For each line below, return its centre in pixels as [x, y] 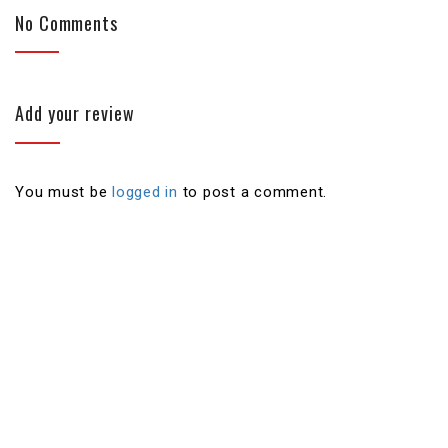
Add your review [75, 113]
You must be [63, 192]
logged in [145, 192]
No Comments [66, 23]
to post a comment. [252, 192]
